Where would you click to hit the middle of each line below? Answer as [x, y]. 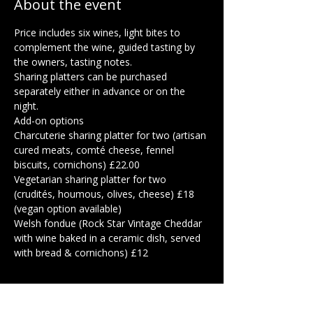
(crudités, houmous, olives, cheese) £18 [105, 194]
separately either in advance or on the [101, 91]
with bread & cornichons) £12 [81, 252]
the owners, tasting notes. [76, 61]
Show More [40, 289]
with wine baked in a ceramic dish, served [109, 238]
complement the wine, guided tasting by [106, 47]
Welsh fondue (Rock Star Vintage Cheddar [109, 223]
